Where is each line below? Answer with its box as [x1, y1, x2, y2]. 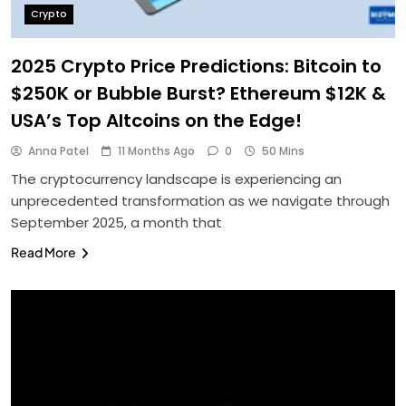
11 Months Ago [118, 142, 195, 159]
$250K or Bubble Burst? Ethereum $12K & [11, 80, 386, 106]
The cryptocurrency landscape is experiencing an [11, 169, 342, 188]
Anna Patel [28, 142, 89, 159]
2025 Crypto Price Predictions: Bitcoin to [11, 53, 382, 79]
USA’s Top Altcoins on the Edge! [11, 107, 302, 133]
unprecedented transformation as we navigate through [11, 190, 390, 210]
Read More [11, 243, 76, 260]
